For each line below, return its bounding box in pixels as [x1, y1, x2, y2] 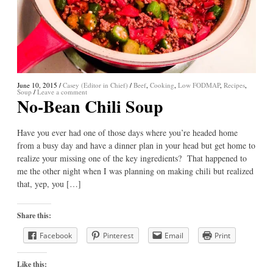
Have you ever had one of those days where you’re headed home [17, 126, 238, 138]
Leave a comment [37, 87, 87, 96]
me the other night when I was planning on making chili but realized [17, 165, 253, 177]
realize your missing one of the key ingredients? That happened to [17, 152, 247, 164]
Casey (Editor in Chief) [63, 80, 128, 90]
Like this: [17, 259, 47, 270]
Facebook [40, 230, 72, 241]
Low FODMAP [178, 80, 220, 90]
